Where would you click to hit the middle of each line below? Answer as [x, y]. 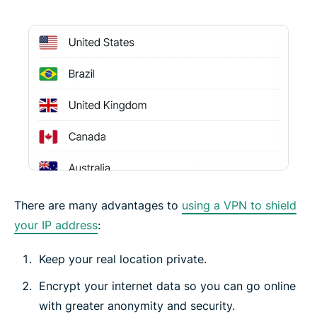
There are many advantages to [98, 206]
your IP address [56, 225]
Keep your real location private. [123, 259]
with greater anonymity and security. [137, 306]
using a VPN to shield [239, 206]
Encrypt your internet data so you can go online [167, 286]
